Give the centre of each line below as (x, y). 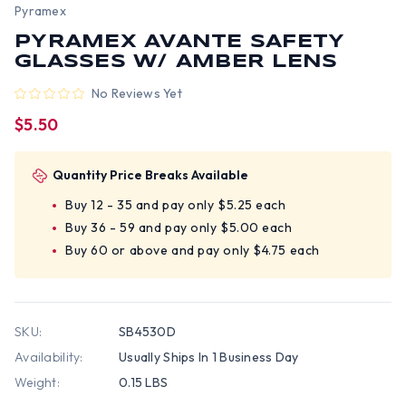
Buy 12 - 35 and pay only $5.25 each (176, 205)
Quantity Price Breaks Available (150, 175)
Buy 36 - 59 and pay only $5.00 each (179, 227)
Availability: (49, 357)
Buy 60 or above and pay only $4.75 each (193, 250)
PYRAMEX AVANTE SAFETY (180, 42)
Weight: (37, 382)
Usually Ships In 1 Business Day (209, 357)
